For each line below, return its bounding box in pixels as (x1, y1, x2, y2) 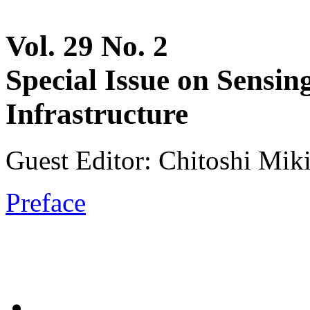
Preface (6, 187, 86, 217)
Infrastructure (6, 97, 188, 130)
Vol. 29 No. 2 (6, 29, 168, 62)
